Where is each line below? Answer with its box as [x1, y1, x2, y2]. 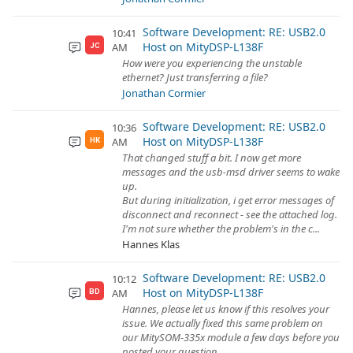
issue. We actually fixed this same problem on [122, 316, 323, 330]
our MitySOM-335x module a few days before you [122, 330, 340, 344]
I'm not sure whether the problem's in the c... [122, 221, 320, 236]
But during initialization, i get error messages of [122, 193, 334, 207]
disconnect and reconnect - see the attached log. [122, 207, 337, 221]
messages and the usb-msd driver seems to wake [122, 165, 340, 179]
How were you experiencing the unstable [122, 56, 302, 70]
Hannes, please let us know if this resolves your [122, 302, 329, 316]
